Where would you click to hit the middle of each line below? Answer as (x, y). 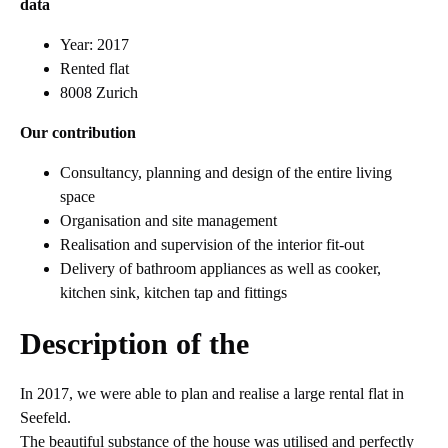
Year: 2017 (94, 44)
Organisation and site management (168, 220)
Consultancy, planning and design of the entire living (226, 172)
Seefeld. (45, 417)
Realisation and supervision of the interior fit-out (212, 244)
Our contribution (78, 132)
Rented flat (94, 68)
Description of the (134, 343)
